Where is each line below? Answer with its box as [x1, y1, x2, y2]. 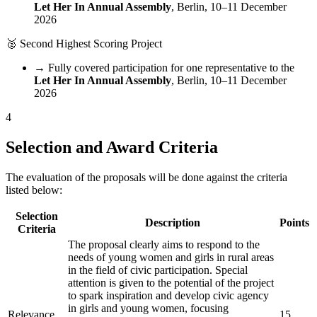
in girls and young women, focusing [68, 302, 229, 315]
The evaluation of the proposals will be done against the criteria [6, 171, 287, 184]
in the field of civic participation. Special [68, 264, 248, 277]
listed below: [6, 184, 62, 197]
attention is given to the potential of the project [68, 277, 274, 289]
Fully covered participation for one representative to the [48, 62, 294, 74]
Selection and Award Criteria [6, 138, 218, 157]
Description [144, 217, 200, 229]
